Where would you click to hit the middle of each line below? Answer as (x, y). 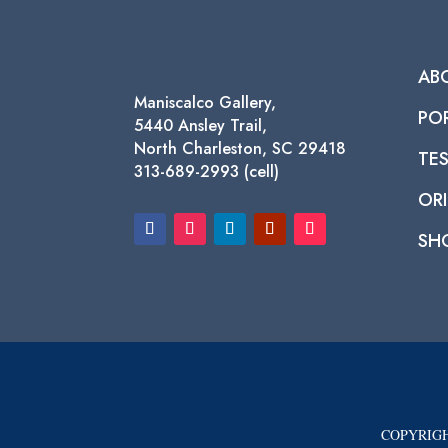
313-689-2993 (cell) (207, 172)
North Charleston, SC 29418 (240, 149)
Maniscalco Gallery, (205, 103)
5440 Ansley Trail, (201, 126)
